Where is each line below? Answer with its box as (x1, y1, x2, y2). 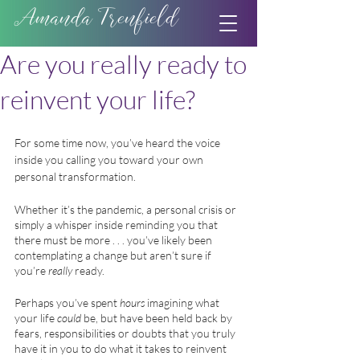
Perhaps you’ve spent (14, 296, 120, 309)
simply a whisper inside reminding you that (14, 218, 220, 231)
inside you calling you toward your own (14, 153, 206, 166)
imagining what (145, 296, 222, 309)
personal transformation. (14, 170, 138, 183)
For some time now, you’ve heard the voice (14, 136, 223, 149)
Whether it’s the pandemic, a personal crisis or (14, 202, 239, 216)
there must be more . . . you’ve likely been (14, 233, 215, 247)
